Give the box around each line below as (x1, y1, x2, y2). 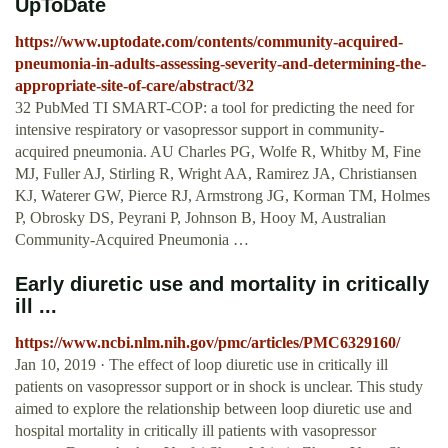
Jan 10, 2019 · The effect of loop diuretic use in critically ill (15, 356, 388, 374)
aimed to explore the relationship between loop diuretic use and (15, 400, 412, 418)
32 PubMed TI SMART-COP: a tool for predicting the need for (15, 99, 414, 117)
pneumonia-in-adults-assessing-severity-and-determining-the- (15, 55, 426, 73)
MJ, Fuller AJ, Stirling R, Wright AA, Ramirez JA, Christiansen (15, 165, 417, 183)
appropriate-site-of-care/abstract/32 (15, 77, 254, 95)
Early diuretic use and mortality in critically (15, 273, 429, 296)
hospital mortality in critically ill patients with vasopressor (15, 422, 376, 440)
